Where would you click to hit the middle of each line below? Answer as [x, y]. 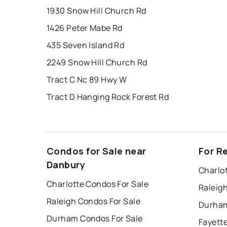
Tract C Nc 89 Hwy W [87, 80]
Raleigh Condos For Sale [94, 201]
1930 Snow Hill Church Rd [97, 11]
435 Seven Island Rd [86, 45]
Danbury [66, 165]
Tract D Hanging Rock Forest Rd [108, 97]
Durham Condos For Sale [95, 219]
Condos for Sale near [97, 151]
